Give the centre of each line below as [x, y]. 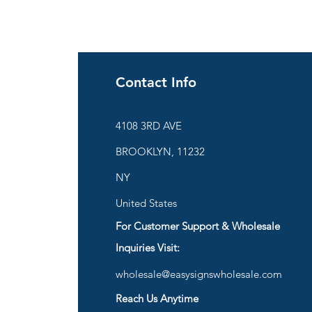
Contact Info [156, 82]
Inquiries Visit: [149, 248]
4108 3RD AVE [148, 126]
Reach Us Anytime [157, 298]
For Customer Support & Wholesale [197, 226]
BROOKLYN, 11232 [160, 151]
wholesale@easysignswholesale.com [198, 274]
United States [146, 203]
